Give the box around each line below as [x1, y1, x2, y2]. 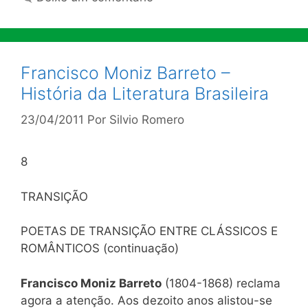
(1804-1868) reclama [162, 276, 280, 290]
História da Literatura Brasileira [21, 82, 269, 104]
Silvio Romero [109, 113, 184, 126]
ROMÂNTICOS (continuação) [21, 241, 179, 255]
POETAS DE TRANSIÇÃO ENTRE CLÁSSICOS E [21, 224, 278, 238]
